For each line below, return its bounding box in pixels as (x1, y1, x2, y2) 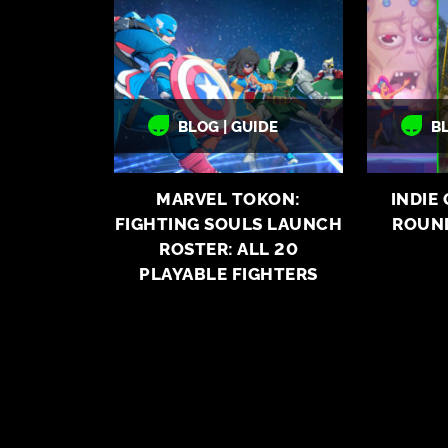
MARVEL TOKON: (156, 186, 301, 210)
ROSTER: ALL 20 (159, 236, 299, 260)
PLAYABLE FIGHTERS (139, 261, 318, 285)
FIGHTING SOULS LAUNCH (114, 211, 343, 235)
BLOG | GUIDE (178, 115, 278, 137)
